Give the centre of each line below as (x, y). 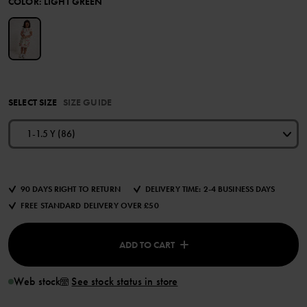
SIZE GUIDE (87, 102)
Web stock (37, 282)
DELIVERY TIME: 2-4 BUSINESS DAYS (210, 189)
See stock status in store (125, 282)
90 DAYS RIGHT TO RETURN (71, 189)
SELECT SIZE (33, 102)
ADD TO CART (147, 245)
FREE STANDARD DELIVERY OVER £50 (90, 206)
